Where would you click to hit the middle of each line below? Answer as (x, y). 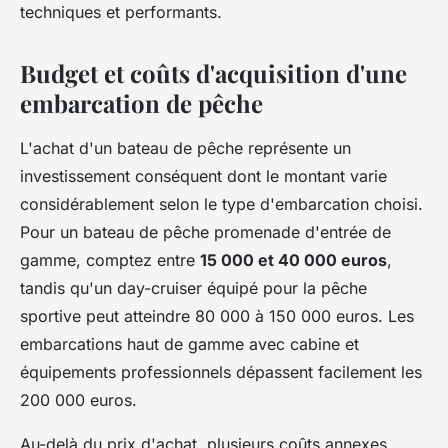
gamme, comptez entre (110, 259)
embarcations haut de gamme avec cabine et (189, 343)
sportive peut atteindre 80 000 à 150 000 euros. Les (217, 315)
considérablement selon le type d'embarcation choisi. (221, 203)
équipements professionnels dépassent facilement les (221, 371)
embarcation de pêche (141, 102)
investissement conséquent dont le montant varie (203, 175)
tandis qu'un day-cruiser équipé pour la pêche (193, 287)
